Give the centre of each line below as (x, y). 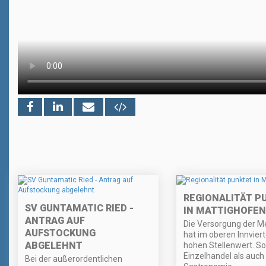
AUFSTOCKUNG (60, 233)
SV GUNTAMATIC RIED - (79, 208)
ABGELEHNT (54, 246)
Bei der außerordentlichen (74, 259)
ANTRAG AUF (55, 221)
